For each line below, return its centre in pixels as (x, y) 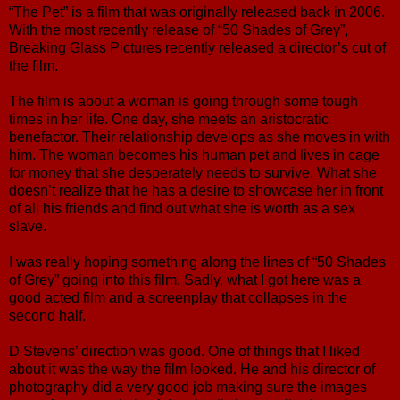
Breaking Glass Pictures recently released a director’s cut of (197, 47)
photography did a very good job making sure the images (188, 387)
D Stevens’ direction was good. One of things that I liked (184, 351)
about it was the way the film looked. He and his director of (192, 369)
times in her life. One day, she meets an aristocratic (169, 119)
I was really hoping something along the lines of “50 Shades (197, 262)
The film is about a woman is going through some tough (183, 101)
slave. (28, 226)
